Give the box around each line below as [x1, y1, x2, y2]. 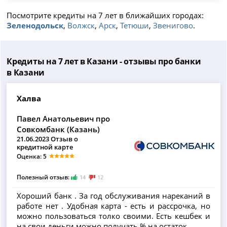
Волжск [67, 20, 95, 30]
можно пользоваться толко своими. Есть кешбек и [17, 211, 210, 221]
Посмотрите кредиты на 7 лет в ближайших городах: [7, 10, 204, 20]
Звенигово [153, 20, 194, 30]
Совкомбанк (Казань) [17, 124, 100, 134]
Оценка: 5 [17, 152, 47, 161]
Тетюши [120, 20, 149, 30]
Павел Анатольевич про [17, 113, 110, 124]
